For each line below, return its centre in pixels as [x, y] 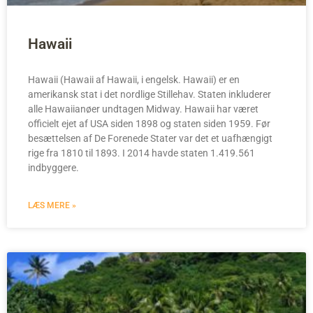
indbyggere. [53, 167]
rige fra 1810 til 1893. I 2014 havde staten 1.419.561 [141, 153]
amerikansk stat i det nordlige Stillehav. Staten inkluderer [150, 94]
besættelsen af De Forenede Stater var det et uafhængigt [150, 138]
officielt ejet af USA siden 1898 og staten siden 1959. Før [149, 123]
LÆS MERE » [52, 205]
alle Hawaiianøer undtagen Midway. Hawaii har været [143, 109]
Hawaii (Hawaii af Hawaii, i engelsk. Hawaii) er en [134, 79]
